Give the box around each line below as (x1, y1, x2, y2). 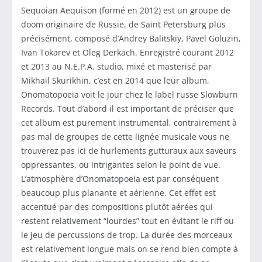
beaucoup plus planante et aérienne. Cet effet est (21, 187, 216, 199)
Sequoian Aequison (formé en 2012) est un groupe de (21, 5, 230, 16)
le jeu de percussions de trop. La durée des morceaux (21, 229, 232, 241)
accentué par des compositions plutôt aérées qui (21, 201, 213, 213)
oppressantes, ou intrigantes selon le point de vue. (21, 159, 220, 171)
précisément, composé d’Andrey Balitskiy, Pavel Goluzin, (21, 33, 241, 44)
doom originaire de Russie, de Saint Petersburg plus (21, 19, 226, 30)
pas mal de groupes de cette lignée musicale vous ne (21, 131, 229, 143)
